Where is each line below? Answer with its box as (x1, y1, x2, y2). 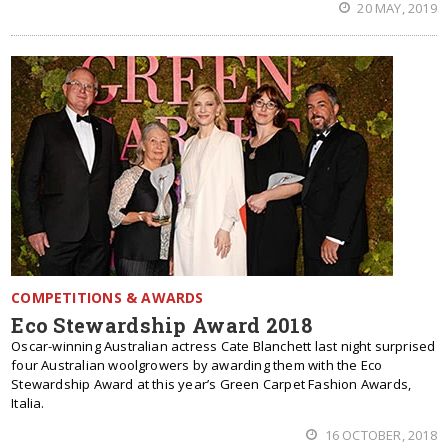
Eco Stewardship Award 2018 (11, 312, 313, 338)
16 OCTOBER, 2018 (321, 426, 437, 444)
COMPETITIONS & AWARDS (11, 288, 204, 307)
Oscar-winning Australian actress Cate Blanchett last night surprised (11, 337, 436, 355)
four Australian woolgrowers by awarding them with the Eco (11, 356, 383, 374)
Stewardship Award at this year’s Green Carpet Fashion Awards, (11, 375, 412, 393)
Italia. (11, 394, 45, 412)
